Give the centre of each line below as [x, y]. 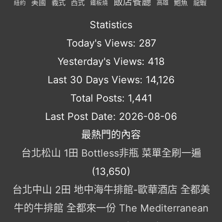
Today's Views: [102, 43]
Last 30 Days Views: [97, 80]
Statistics [111, 25]
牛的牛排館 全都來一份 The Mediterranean [111, 208]
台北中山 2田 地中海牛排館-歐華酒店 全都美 [111, 190]
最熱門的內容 [111, 135]
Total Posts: [99, 98]
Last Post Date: [82, 117]
